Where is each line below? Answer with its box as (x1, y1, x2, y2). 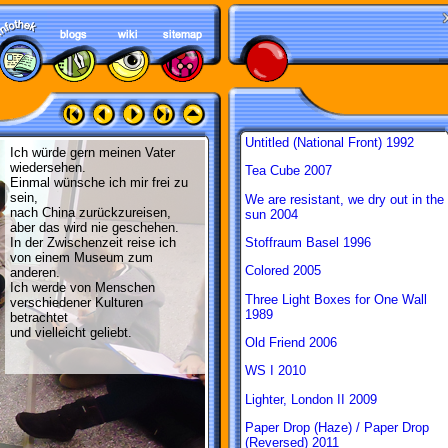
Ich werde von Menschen (10, 280, 155, 295)
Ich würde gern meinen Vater (10, 145, 175, 160)
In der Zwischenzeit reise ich (10, 235, 176, 250)
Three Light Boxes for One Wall (245, 291, 427, 307)
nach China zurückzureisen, (10, 205, 171, 220)
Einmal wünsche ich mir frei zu (10, 175, 188, 190)
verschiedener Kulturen (10, 295, 143, 310)
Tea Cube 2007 (245, 163, 332, 179)
